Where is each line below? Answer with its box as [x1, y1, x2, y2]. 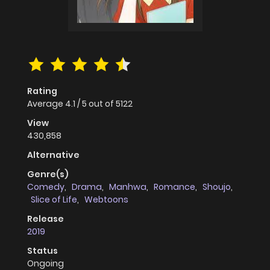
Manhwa [109, 181, 146, 193]
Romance [154, 181, 195, 193]
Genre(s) [27, 168, 69, 181]
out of [89, 98, 116, 110]
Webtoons [84, 193, 128, 206]
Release [27, 213, 64, 225]
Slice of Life [31, 193, 77, 206]
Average [27, 98, 65, 110]
